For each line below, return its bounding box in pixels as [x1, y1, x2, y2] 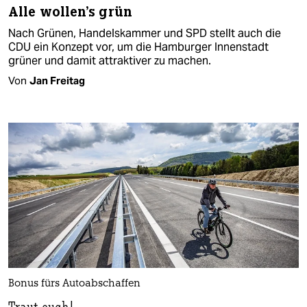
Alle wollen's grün [8, 3, 132, 21]
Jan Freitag [29, 74, 85, 87]
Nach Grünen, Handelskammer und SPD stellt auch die [8, 26, 281, 40]
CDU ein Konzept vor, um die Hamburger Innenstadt [8, 40, 269, 54]
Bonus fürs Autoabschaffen [8, 279, 140, 290]
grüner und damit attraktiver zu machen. [8, 53, 211, 68]
